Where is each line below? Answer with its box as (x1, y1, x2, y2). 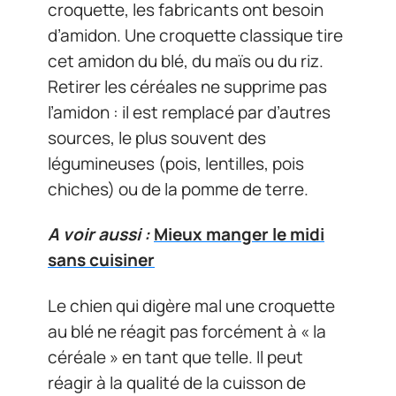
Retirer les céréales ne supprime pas (48, 74, 327, 98)
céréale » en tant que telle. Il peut (48, 345, 303, 369)
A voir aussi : (48, 223, 150, 246)
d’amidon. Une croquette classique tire (48, 23, 343, 47)
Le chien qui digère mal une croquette (48, 293, 335, 317)
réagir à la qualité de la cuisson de (48, 370, 306, 394)
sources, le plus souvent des (48, 126, 266, 149)
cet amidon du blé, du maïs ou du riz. (48, 49, 324, 72)
